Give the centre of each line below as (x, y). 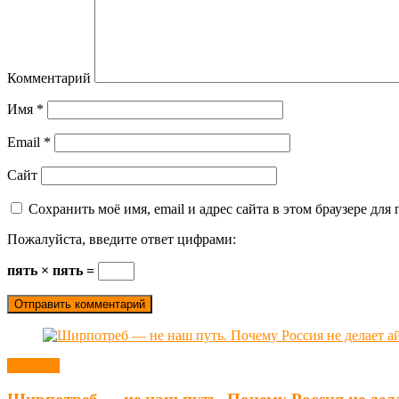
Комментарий (49, 77)
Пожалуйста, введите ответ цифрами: (122, 239)
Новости (33, 365)
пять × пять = (53, 270)
